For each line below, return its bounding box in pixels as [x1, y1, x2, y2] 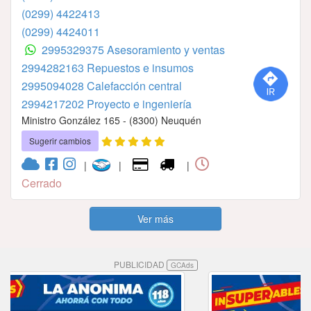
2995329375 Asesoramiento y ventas [41, 41, 225, 58]
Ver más [137, 211, 174, 226]
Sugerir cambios [29, 134, 91, 146]
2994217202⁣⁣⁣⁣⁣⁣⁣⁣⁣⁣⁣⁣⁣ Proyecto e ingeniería [22, 95, 192, 112]
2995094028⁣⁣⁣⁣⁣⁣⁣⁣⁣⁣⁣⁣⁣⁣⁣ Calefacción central [22, 77, 182, 94]
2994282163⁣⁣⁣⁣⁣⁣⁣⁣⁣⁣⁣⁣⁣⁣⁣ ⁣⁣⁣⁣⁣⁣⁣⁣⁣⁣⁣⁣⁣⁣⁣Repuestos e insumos [22, 59, 194, 76]
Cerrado [22, 174, 62, 191]
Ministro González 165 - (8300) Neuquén [22, 112, 201, 127]
